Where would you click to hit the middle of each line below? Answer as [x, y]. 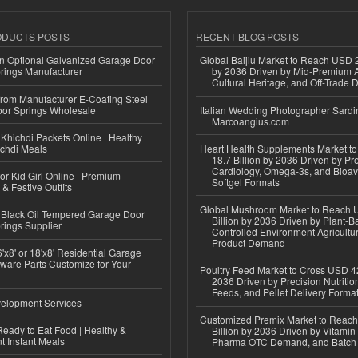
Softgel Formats [246, 181]
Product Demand [249, 243]
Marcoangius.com [251, 121]
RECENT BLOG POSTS [247, 36]
